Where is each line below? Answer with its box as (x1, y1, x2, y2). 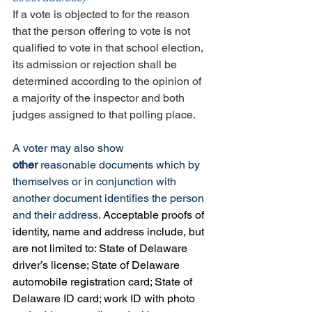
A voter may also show (13, 141, 127, 155)
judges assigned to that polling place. (13, 108, 196, 121)
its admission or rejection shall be (13, 58, 180, 71)
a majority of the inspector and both (13, 91, 187, 104)
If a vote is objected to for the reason (13, 8, 192, 21)
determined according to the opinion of (13, 75, 204, 88)
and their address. (13, 208, 103, 221)
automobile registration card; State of (13, 275, 195, 288)
